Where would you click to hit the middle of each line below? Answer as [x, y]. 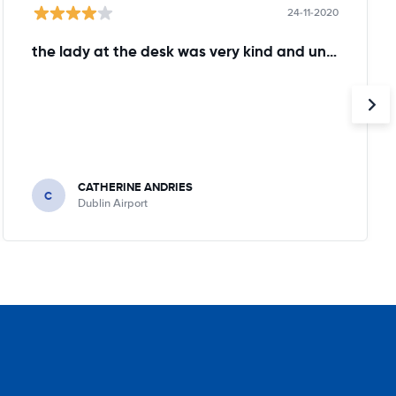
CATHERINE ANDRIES [135, 187]
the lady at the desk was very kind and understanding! [331, 51]
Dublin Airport [112, 203]
